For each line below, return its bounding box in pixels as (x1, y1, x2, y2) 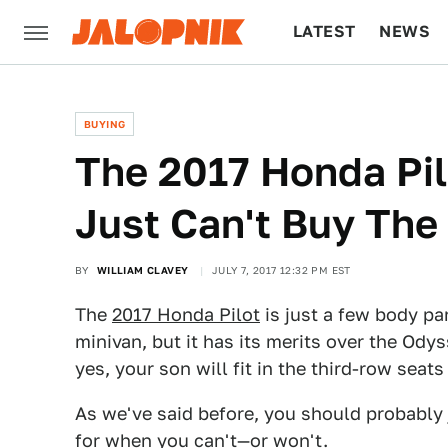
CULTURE (293, 86, 370, 105)
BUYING (84, 118, 126, 130)
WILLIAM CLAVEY (96, 264, 189, 276)
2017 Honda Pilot (112, 304, 260, 325)
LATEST (293, 22, 356, 41)
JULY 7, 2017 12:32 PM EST (211, 264, 351, 276)
